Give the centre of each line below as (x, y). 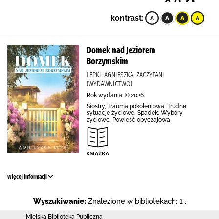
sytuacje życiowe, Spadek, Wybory (135, 113)
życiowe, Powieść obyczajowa (128, 120)
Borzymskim (107, 61)
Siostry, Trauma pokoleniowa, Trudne (136, 106)
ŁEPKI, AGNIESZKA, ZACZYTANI (125, 75)
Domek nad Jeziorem (121, 50)
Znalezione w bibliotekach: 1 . (137, 201)
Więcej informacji (28, 177)
